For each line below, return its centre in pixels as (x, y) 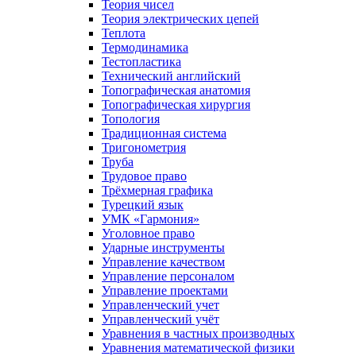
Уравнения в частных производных (198, 333)
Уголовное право (148, 233)
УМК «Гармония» (151, 219)
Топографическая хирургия (176, 104)
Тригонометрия (144, 147)
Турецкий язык (143, 204)
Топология (131, 118)
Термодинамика (145, 47)
